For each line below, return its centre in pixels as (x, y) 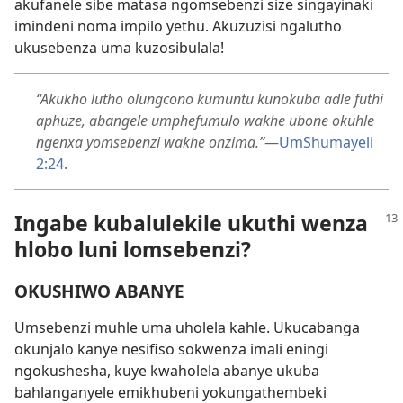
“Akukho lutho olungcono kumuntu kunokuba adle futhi (210, 99)
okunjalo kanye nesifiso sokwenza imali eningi (171, 349)
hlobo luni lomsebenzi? (133, 250)
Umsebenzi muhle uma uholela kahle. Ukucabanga (187, 327)
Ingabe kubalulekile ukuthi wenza (191, 224)
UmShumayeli (326, 143)
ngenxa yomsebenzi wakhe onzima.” (150, 143)
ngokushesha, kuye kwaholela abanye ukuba (167, 370)
